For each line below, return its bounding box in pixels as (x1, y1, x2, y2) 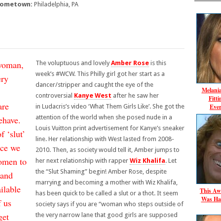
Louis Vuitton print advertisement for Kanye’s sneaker (36, 124, 184, 132)
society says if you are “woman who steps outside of (36, 200, 184, 208)
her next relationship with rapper (36, 157, 130, 164)
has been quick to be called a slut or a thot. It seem (36, 189, 178, 197)
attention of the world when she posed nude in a (36, 113, 172, 121)
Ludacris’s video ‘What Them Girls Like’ (42, 103, 149, 110)
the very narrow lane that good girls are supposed (36, 211, 178, 219)
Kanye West (74, 92, 111, 99)
